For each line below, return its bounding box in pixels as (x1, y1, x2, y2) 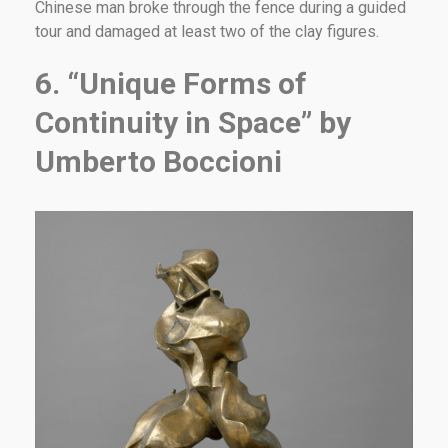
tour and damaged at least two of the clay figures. (35, 22, 379, 42)
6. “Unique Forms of (35, 66, 307, 102)
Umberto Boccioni (35, 144, 282, 180)
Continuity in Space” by (35, 105, 351, 141)
